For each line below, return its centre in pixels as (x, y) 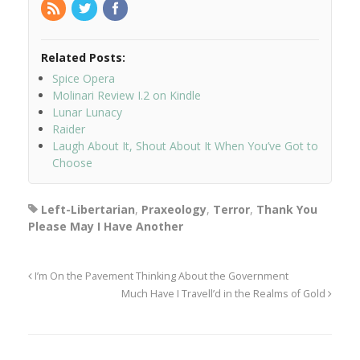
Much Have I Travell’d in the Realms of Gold (225, 294)
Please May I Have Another (106, 227)
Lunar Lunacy (87, 112)
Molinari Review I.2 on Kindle (127, 96)
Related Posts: (83, 58)
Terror (231, 210)
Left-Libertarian (88, 210)
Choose (72, 163)
